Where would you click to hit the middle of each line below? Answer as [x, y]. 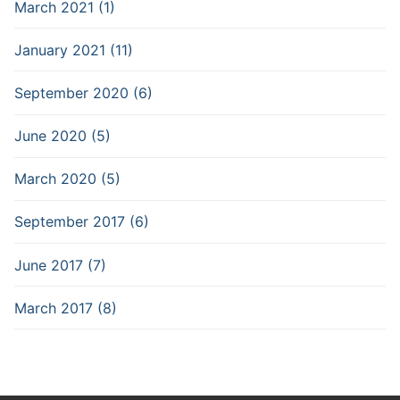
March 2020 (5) [67, 179]
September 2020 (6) [83, 92]
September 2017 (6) [82, 222]
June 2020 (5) [62, 136]
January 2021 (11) [74, 50]
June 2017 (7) [60, 265]
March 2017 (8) [66, 308]
